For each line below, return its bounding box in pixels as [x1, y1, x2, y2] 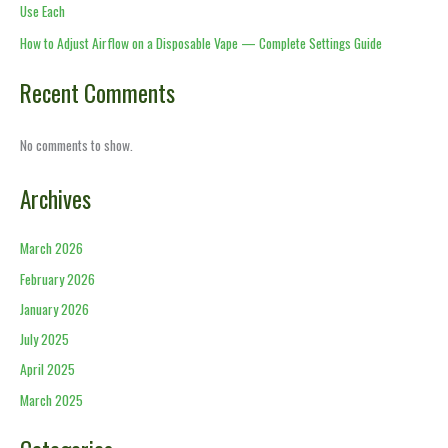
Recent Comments [20, 74, 175, 110]
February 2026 [20, 268, 95, 289]
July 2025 [20, 329, 69, 350]
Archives [20, 181, 91, 217]
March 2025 [20, 389, 83, 410]
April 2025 [20, 359, 75, 380]
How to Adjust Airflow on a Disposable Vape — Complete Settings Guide [20, 32, 382, 53]
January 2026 [20, 298, 89, 319]
